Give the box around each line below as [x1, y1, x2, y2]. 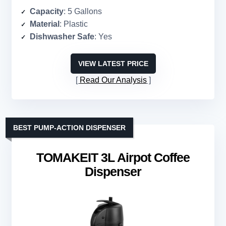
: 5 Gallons [64, 7, 102, 16]
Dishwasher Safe [30, 32, 94, 41]
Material [30, 20, 60, 29]
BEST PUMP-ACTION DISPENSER [13, 124, 126, 132]
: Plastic [60, 20, 88, 29]
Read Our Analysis [79, 76, 147, 85]
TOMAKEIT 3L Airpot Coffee [36, 150, 190, 165]
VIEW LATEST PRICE [78, 60, 148, 68]
